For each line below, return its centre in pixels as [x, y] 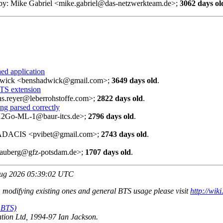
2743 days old [124, 134]
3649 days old [134, 80]
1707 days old [108, 152]
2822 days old [120, 98]
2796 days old [111, 116]
